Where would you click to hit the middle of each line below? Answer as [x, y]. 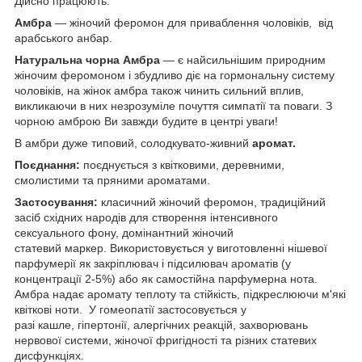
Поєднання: [49, 164]
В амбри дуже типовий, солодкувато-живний [133, 143]
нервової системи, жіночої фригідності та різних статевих [166, 340]
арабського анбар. [63, 38]
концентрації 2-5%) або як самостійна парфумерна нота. [166, 278]
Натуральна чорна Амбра [87, 59]
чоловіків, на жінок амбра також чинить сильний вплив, [159, 90]
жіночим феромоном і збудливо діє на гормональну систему [175, 75]
